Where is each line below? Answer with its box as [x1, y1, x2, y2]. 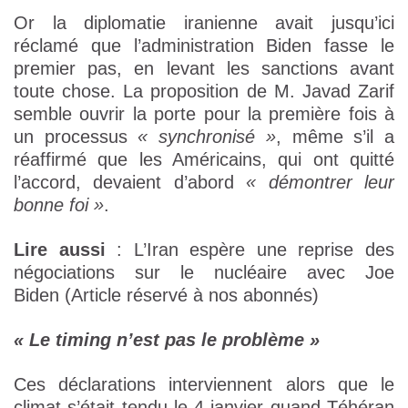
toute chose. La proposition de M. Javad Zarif [14, 81, 394, 102]
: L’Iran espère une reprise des [105, 240, 395, 260]
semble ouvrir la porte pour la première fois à [14, 104, 394, 125]
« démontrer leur [246, 172, 395, 193]
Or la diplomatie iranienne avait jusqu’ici [14, 13, 394, 34]
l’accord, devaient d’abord [14, 172, 247, 193]
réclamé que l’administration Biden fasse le [14, 36, 394, 56]
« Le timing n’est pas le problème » [14, 330, 320, 351]
